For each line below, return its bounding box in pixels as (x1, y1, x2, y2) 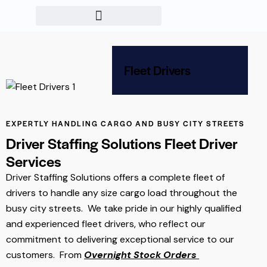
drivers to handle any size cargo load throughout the (6, 187, 237, 200)
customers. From (6, 249, 84, 262)
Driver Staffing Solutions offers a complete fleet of (6, 171, 225, 184)
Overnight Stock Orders (84, 249, 197, 262)
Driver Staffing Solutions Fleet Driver (6, 133, 238, 154)
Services (6, 151, 61, 172)
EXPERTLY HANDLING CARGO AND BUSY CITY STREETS (6, 118, 245, 129)
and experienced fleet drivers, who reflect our (6, 218, 206, 231)
